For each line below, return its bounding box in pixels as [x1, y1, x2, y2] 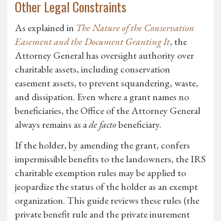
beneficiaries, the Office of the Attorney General [15, 104, 200, 117]
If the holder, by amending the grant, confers [15, 139, 190, 152]
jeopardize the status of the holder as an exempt [15, 180, 198, 193]
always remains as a [15, 118, 89, 131]
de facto [89, 118, 116, 131]
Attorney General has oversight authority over [15, 49, 194, 62]
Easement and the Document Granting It [15, 35, 170, 48]
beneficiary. [116, 118, 161, 131]
